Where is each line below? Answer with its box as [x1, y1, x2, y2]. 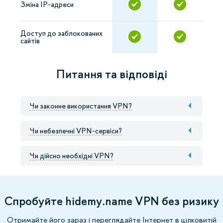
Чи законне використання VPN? [30, 102, 132, 111]
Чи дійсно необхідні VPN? [30, 151, 113, 160]
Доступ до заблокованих [20, 29, 103, 38]
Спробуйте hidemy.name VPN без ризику [4, 194, 219, 208]
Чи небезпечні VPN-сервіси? [30, 126, 122, 135]
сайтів [20, 36, 40, 45]
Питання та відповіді [56, 67, 167, 81]
